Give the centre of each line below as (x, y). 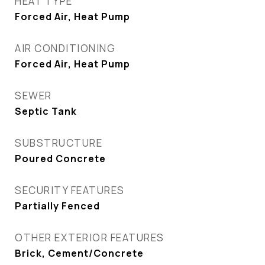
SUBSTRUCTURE (59, 143)
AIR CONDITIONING (65, 48)
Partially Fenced (57, 206)
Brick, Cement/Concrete (79, 253)
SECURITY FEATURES (70, 190)
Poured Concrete (60, 159)
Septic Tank (46, 111)
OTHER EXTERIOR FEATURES (90, 237)
